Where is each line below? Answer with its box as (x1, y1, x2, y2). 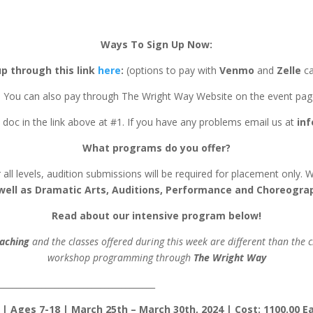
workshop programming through (47, 251, 194, 265)
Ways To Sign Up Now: (101, 38, 212, 52)
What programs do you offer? (82, 141, 231, 155)
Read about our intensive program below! (52, 209, 261, 223)
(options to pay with (124, 64, 219, 78)
